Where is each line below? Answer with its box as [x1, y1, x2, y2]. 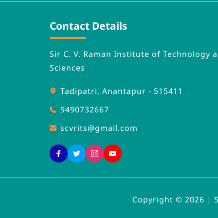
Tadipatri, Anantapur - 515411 [60, 85, 183, 96]
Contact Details [50, 18, 127, 33]
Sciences [50, 62, 85, 73]
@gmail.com [88, 122, 138, 133]
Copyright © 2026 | [132, 194, 214, 205]
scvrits [60, 122, 88, 133]
